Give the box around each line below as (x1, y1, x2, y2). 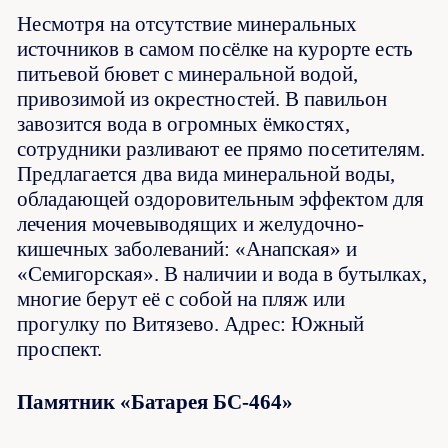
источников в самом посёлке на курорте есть (17, 37, 414, 62)
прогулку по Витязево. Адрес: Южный (17, 312, 365, 337)
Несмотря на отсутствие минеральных (17, 12, 358, 37)
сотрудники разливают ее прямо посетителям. (17, 137, 426, 162)
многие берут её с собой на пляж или (17, 287, 346, 312)
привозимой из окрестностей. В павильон (17, 87, 388, 112)
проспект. (17, 337, 103, 362)
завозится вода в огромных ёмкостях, (17, 112, 351, 137)
